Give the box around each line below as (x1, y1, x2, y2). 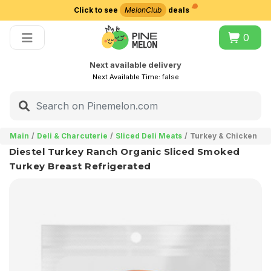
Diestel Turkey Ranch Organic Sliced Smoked (9, 145, 240, 157)
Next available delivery (90, 60, 181, 70)
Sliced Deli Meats (116, 131, 182, 140)
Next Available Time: (92, 73, 162, 81)
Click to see (73, 5, 120, 15)
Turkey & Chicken (190, 131, 257, 140)
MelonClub (124, 5, 162, 15)
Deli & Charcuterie (37, 131, 108, 140)
